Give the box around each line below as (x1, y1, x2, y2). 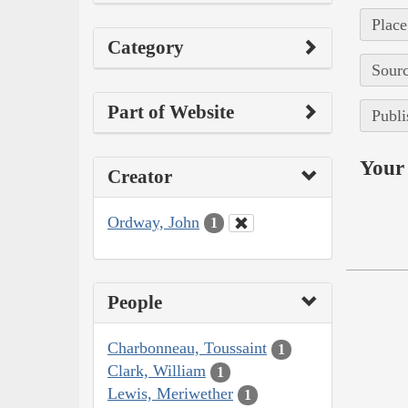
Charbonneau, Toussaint (107, 339, 267, 358)
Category (107, 36, 184, 58)
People (107, 291, 162, 314)
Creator (107, 165, 172, 188)
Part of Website (107, 100, 234, 123)
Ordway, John (107, 212, 199, 231)
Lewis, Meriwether (107, 384, 233, 403)
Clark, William (107, 362, 206, 381)
